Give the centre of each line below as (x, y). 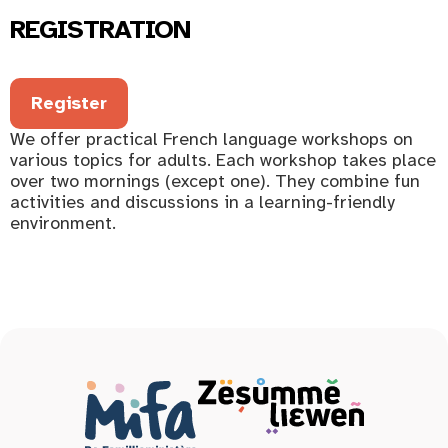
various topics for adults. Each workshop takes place (223, 159)
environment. (63, 222)
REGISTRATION (100, 29)
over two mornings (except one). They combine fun (215, 180)
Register (69, 102)
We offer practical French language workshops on (211, 138)
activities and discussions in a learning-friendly (202, 201)
